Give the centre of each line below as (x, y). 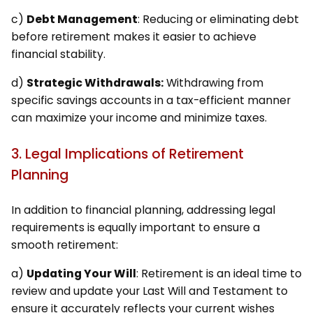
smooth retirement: (64, 245)
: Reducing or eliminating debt (218, 20)
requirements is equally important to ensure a (135, 228)
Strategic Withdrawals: (95, 83)
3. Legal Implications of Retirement (127, 153)
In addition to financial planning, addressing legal (143, 210)
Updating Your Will (81, 274)
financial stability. (58, 54)
